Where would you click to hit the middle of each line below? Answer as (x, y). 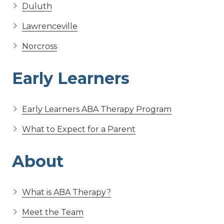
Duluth (37, 6)
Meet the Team (53, 212)
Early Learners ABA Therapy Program (97, 109)
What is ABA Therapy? (66, 192)
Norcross (39, 46)
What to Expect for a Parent (79, 129)
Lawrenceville (50, 26)
